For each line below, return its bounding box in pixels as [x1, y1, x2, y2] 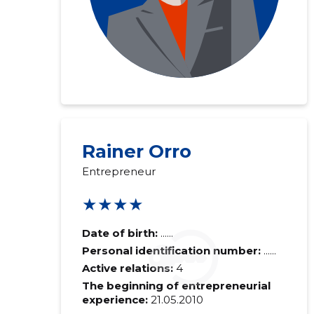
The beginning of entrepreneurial [81, 279, 271, 292]
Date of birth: [81, 226, 158, 240]
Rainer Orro [81, 140, 191, 163]
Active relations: [81, 261, 173, 275]
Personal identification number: [81, 244, 264, 257]
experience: [81, 293, 148, 306]
